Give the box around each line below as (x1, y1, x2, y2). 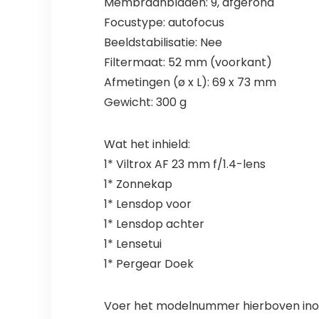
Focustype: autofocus (103, 14, 224, 31)
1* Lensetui (103, 236, 162, 253)
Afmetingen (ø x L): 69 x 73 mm (103, 74, 276, 91)
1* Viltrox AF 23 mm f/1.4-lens (103, 156, 266, 173)
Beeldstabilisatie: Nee (103, 34, 222, 51)
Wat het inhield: (103, 136, 190, 153)
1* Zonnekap (103, 176, 172, 193)
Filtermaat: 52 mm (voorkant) (103, 54, 272, 71)
